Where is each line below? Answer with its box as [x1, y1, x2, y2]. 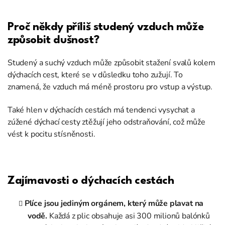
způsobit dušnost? [8, 35, 99, 46]
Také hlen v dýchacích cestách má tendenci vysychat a [8, 104, 195, 116]
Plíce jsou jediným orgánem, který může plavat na [24, 198, 204, 209]
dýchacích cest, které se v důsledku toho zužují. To [8, 69, 183, 81]
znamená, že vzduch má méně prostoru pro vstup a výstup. [8, 81, 213, 93]
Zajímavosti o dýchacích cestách [8, 175, 174, 187]
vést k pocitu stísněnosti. [8, 129, 95, 140]
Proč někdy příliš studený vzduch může [8, 22, 204, 33]
